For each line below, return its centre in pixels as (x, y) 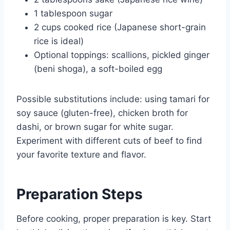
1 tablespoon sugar (73, 13)
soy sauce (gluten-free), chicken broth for (102, 113)
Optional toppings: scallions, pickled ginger (122, 55)
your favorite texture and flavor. (81, 154)
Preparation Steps (80, 194)
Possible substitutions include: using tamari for (113, 99)
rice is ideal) (59, 41)
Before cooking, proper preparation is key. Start (114, 218)
